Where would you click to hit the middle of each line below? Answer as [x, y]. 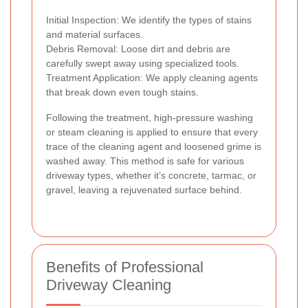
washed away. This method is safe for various [145, 161]
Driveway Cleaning [109, 285]
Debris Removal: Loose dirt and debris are [138, 48]
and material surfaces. [95, 34]
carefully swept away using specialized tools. [143, 63]
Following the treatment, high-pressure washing [150, 117]
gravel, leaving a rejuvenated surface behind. [144, 189]
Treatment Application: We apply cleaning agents [152, 77]
